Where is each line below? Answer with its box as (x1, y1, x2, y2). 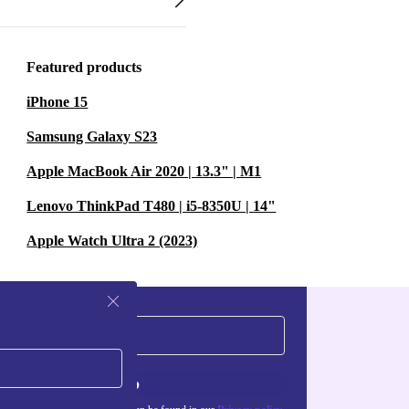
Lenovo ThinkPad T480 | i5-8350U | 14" (26, 198, 277, 214)
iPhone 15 (26, 94, 89, 110)
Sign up (91, 375, 140, 392)
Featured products (26, 59, 142, 75)
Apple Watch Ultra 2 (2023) (26, 233, 198, 248)
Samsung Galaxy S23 (26, 129, 158, 144)
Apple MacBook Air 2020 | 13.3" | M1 (26, 163, 262, 179)
